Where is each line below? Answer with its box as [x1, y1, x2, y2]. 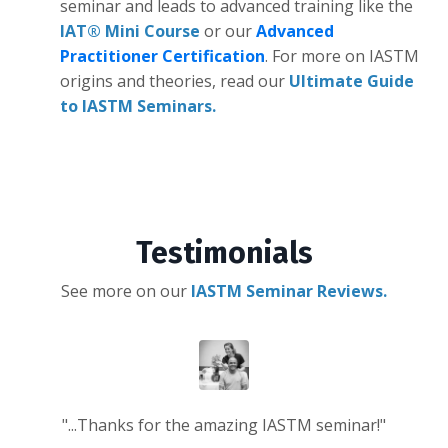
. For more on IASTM [265, 44, 419, 67]
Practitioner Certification [60, 44, 265, 67]
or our [200, 19, 256, 42]
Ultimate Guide [289, 69, 414, 92]
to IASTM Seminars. [60, 94, 216, 117]
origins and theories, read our [60, 69, 289, 92]
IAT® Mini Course [60, 19, 200, 42]
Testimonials [135, 234, 313, 271]
